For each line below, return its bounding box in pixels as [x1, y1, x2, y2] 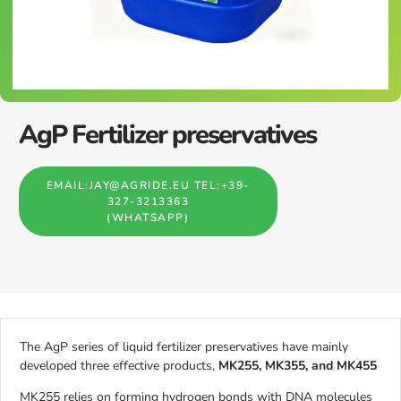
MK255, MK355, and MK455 [218, 357, 377, 374]
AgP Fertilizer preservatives [19, 117, 316, 152]
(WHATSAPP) [107, 210, 190, 225]
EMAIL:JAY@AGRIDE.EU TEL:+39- [46, 178, 250, 192]
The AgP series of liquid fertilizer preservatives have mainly [20, 338, 348, 355]
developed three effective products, [20, 357, 218, 374]
